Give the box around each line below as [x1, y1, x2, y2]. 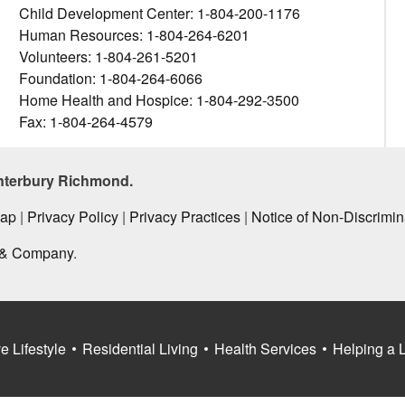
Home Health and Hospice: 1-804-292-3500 [18, 89, 299, 110]
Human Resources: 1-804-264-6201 [18, 24, 250, 45]
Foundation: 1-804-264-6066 [18, 68, 202, 89]
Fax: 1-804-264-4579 [18, 111, 153, 132]
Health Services [214, 338, 316, 359]
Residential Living [82, 338, 198, 359]
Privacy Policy [26, 206, 118, 227]
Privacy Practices [128, 206, 240, 227]
